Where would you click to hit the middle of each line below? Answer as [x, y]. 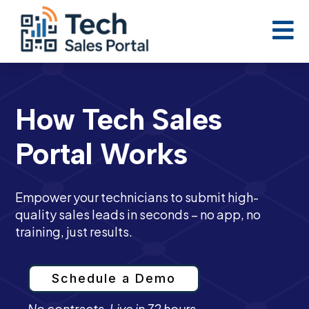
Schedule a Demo [114, 278]
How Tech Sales [119, 119]
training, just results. [74, 231]
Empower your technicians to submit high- [137, 197]
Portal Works [101, 153]
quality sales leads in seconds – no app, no [138, 214]
